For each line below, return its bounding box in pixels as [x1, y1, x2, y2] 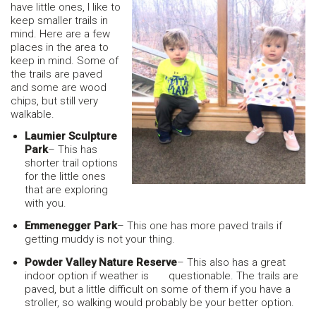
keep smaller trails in [11, 14, 108, 28]
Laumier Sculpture [25, 129, 117, 142]
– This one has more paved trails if [117, 219, 282, 233]
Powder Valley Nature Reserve [25, 255, 177, 269]
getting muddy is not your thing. [25, 233, 175, 246]
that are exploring [25, 183, 108, 196]
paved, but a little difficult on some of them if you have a [25, 282, 291, 296]
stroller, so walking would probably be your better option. [25, 296, 294, 309]
